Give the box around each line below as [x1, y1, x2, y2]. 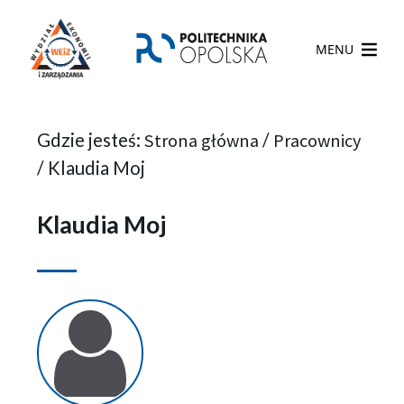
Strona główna [143, 128, 259, 152]
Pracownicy [272, 128, 361, 152]
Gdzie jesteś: [36, 128, 144, 151]
